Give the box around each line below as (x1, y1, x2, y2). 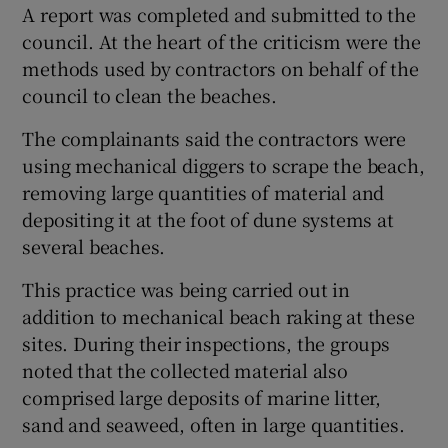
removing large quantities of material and (22, 179, 385, 206)
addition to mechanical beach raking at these (22, 303, 415, 330)
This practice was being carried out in (22, 276, 350, 303)
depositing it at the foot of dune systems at (22, 206, 394, 233)
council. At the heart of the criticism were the (22, 28, 422, 55)
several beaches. (22, 233, 166, 260)
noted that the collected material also (22, 357, 348, 384)
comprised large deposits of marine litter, (22, 384, 382, 411)
